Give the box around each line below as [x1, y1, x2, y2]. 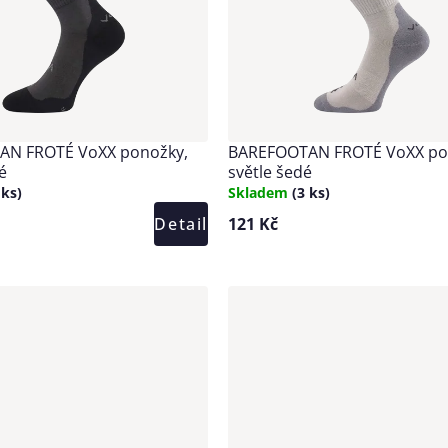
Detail [154, 212, 208, 235]
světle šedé [228, 160, 312, 183]
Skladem [228, 182, 292, 202]
